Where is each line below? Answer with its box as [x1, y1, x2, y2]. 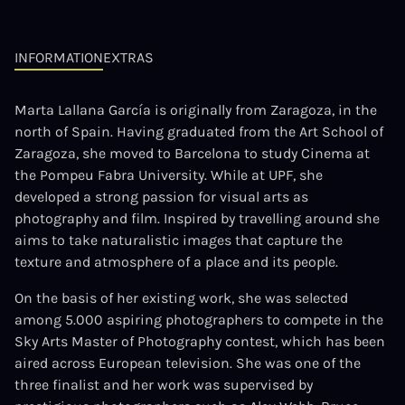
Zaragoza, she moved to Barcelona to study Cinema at [14, 145, 370, 162]
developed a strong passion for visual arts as [14, 188, 308, 205]
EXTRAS [103, 49, 154, 66]
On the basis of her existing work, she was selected [14, 289, 348, 306]
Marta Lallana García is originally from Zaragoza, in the [14, 101, 377, 118]
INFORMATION [14, 49, 103, 66]
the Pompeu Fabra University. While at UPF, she [14, 166, 323, 184]
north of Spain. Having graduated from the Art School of [14, 123, 383, 140]
